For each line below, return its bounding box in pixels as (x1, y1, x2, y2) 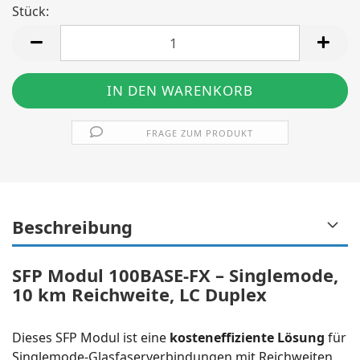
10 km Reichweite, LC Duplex (12, 282, 267, 306)
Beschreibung (12, 215, 133, 239)
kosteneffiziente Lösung (170, 329, 325, 346)
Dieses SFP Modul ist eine (12, 329, 170, 346)
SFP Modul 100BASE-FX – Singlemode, (12, 263, 338, 287)
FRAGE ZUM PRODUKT (146, 127, 254, 139)
